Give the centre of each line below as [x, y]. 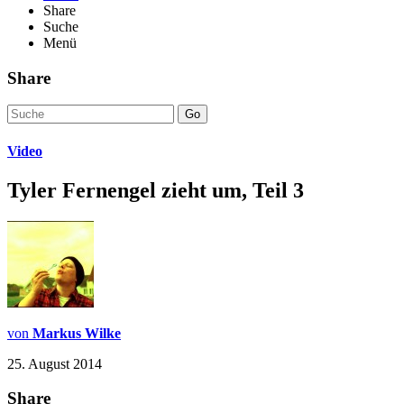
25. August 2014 [55, 363]
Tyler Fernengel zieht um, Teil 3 [156, 190]
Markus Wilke [77, 333]
